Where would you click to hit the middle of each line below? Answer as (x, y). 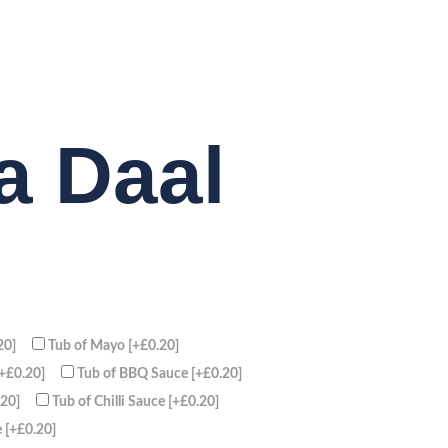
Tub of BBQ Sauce (134, 373)
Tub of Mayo (88, 345)
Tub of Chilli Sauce (110, 401)
